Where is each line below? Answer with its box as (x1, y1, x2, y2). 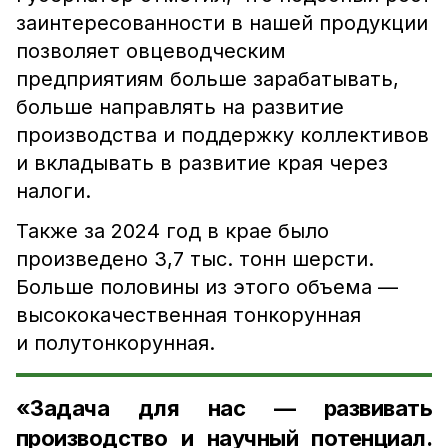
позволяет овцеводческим (16, 39, 286, 63)
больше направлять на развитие (16, 95, 344, 119)
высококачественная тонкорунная (16, 303, 361, 327)
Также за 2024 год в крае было (16, 219, 329, 243)
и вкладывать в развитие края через (16, 151, 388, 175)
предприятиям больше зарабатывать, (16, 67, 399, 91)
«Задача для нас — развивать (16, 395, 432, 421)
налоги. (16, 179, 97, 203)
